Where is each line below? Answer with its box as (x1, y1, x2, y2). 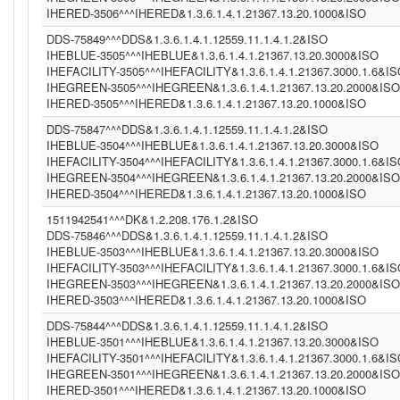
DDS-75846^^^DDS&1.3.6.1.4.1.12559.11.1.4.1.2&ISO (46, 227, 328, 244)
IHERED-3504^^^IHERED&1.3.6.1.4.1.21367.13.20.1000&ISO (46, 185, 366, 202)
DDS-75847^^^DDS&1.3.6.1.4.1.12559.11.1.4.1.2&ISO (46, 121, 328, 137)
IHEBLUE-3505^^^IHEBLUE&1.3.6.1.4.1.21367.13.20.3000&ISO (46, 46, 379, 63)
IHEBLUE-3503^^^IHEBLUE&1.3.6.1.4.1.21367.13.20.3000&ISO (46, 243, 379, 260)
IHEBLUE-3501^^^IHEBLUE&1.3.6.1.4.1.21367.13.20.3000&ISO (46, 333, 379, 350)
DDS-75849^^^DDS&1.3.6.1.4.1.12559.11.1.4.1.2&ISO (46, 30, 328, 47)
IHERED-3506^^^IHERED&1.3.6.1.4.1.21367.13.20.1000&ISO (46, 4, 366, 21)
